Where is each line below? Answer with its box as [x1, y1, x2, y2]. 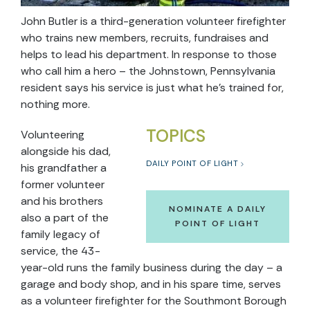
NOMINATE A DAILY [169, 203, 266, 215]
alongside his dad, [21, 144, 111, 159]
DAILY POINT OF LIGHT [146, 158, 238, 170]
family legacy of [21, 227, 100, 242]
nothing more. [21, 97, 90, 112]
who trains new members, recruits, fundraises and [21, 30, 268, 46]
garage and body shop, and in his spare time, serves [21, 277, 281, 292]
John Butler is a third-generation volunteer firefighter [21, 14, 286, 29]
